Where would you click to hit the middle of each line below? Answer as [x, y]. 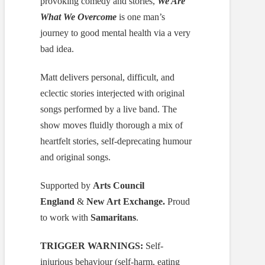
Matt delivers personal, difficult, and [107, 77]
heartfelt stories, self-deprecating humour [116, 141]
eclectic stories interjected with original [112, 93]
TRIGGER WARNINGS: [93, 246]
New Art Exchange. [127, 202]
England [59, 202]
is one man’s [141, 17]
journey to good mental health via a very [115, 33]
